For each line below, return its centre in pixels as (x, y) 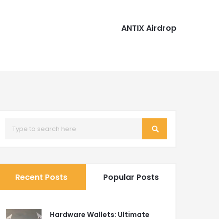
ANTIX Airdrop (149, 28)
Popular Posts (131, 177)
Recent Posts (41, 177)
